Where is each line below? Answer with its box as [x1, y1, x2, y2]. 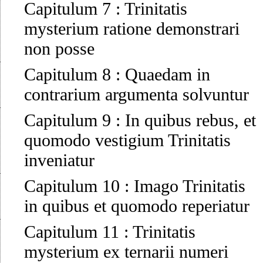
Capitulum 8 [24, 65, 111, 85]
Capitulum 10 [24, 176, 120, 196]
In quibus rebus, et [125, 110, 256, 130]
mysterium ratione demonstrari [24, 19, 240, 39]
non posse [24, 39, 95, 59]
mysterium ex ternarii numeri [24, 242, 228, 262]
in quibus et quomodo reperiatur [24, 196, 249, 216]
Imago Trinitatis [134, 176, 245, 196]
